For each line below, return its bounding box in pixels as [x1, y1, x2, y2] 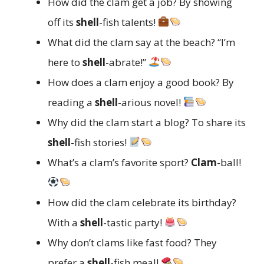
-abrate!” [105, 55, 148, 69]
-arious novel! [118, 95, 183, 109]
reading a [48, 95, 95, 109]
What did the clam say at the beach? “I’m [48, 35, 235, 49]
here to [48, 55, 82, 69]
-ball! [217, 155, 241, 169]
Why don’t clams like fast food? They [48, 235, 217, 249]
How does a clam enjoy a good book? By [48, 75, 234, 89]
